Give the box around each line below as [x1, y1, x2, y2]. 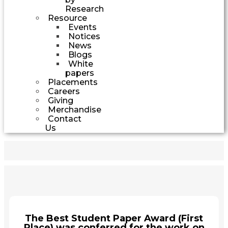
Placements [48, 77, 98, 87]
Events [68, 22, 97, 32]
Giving [48, 95, 73, 105]
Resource [48, 13, 87, 23]
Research [65, 4, 104, 14]
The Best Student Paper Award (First [25, 212, 203, 224]
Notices [68, 31, 100, 41]
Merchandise [48, 104, 101, 115]
